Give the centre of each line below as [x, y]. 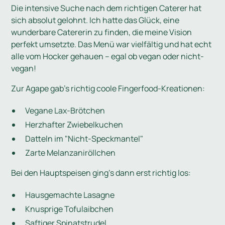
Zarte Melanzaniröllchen [71, 153]
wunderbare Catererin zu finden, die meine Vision [102, 32]
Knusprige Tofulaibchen [70, 209]
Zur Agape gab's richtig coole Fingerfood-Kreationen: [108, 89]
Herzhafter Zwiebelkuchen [74, 125]
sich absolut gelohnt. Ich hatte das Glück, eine [95, 20]
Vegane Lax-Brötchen [65, 111]
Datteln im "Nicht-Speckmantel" [84, 139]
